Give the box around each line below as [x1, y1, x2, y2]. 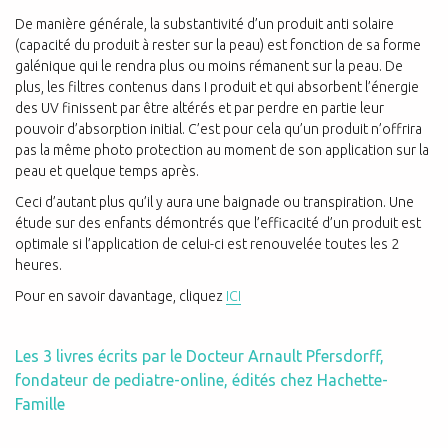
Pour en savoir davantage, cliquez [15, 288, 226, 305]
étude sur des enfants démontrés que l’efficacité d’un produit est [15, 215, 421, 232]
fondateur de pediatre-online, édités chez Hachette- [15, 371, 388, 390]
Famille [15, 395, 65, 414]
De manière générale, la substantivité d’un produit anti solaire [15, 16, 394, 33]
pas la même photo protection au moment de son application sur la [15, 142, 429, 159]
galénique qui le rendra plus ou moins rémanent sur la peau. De [15, 58, 403, 75]
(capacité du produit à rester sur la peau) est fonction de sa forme [15, 37, 421, 54]
